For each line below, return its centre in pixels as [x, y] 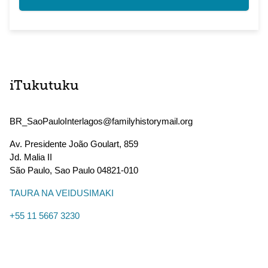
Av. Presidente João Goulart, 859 [74, 144]
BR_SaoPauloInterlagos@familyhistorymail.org [101, 121]
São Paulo [30, 170]
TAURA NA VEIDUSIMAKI [62, 193]
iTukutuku [44, 86]
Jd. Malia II [31, 157]
